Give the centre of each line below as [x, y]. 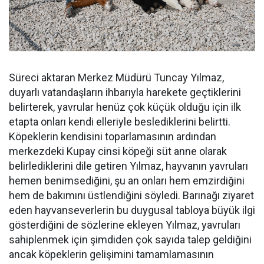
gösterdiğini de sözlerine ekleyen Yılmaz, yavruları [125, 225]
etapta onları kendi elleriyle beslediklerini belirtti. [120, 121]
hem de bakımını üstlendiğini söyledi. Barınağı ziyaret [131, 195]
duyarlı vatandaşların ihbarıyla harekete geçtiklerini [125, 92]
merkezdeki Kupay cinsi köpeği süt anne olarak [118, 151]
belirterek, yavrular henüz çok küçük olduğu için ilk [125, 107]
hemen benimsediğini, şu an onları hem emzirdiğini [127, 180]
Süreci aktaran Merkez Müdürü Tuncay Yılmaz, [116, 77]
